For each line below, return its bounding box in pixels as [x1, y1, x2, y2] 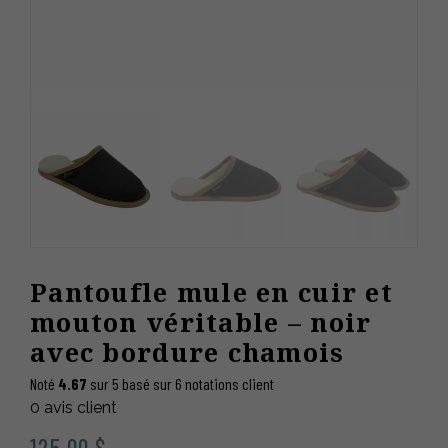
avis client [40, 397, 117, 417]
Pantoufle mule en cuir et [30, 274, 393, 310]
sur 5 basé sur [87, 373, 175, 393]
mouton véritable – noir [30, 304, 372, 340]
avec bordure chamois [30, 334, 345, 370]
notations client [182, 373, 274, 393]
